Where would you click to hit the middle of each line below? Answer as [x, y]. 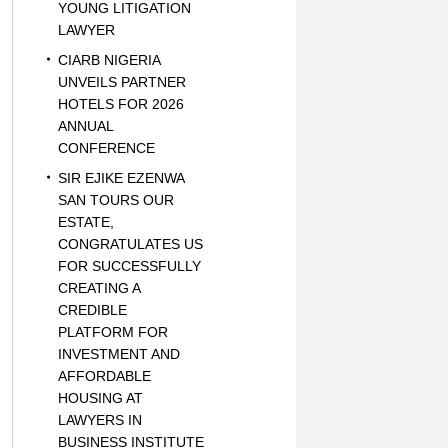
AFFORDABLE [104, 376]
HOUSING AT [100, 398]
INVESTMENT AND [118, 354]
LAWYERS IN [99, 420]
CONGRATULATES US [130, 244]
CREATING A [98, 288]
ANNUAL [85, 126]
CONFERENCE [106, 148]
